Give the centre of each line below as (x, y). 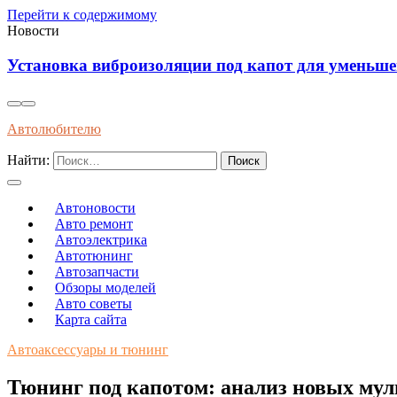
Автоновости (95, 208)
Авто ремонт (94, 224)
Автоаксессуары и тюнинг (88, 350)
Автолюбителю (54, 129)
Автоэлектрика (101, 240)
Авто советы (93, 304)
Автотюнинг (94, 256)
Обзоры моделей (105, 288)
